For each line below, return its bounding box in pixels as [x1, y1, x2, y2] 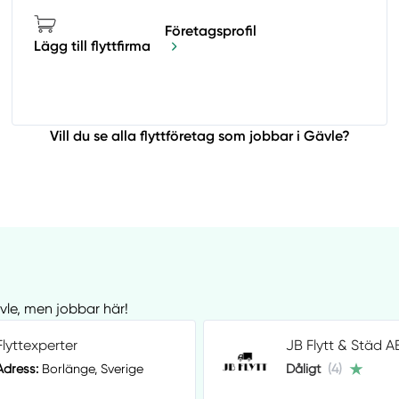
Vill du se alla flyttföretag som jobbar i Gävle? [49, 127, 350, 145]
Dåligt [286, 362, 321, 377]
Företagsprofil [165, 21, 257, 39]
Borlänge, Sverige [38, 362, 143, 377]
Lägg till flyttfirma [34, 37, 151, 55]
